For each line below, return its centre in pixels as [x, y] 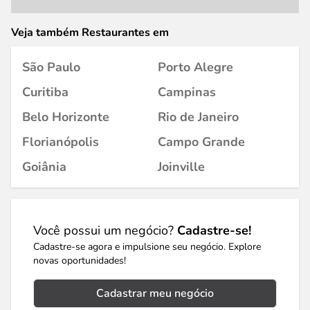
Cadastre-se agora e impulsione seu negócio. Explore [147, 247]
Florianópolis [61, 142]
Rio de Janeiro [198, 117]
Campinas [187, 92]
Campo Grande [201, 142]
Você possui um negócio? [105, 230]
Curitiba [45, 92]
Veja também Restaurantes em [90, 33]
